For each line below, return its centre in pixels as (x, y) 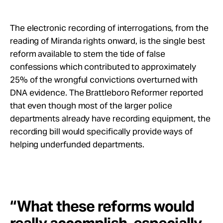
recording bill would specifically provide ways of (101, 131)
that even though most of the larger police (91, 106)
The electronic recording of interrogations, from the (109, 28)
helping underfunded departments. (77, 144)
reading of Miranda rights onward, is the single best (108, 41)
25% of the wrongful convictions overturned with (104, 80)
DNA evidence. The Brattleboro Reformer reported (107, 93)
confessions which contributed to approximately (103, 67)
